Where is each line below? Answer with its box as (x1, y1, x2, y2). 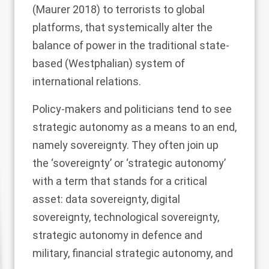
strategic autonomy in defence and (32, 229, 202, 241)
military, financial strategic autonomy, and (32, 247, 233, 259)
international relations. (32, 75, 141, 88)
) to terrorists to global (97, 3, 205, 16)
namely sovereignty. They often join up (32, 139, 219, 151)
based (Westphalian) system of (32, 57, 185, 70)
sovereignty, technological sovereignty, (32, 211, 219, 223)
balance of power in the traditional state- (32, 39, 229, 52)
